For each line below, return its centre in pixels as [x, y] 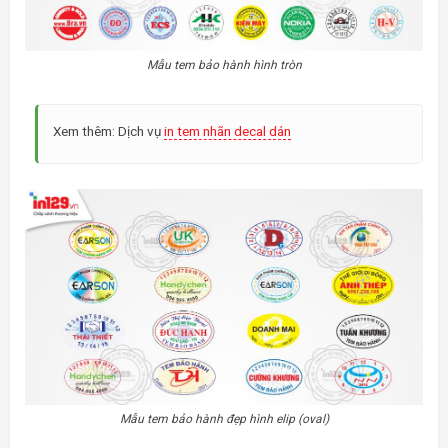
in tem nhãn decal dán [227, 130]
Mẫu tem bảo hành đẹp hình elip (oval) [224, 419]
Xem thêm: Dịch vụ [108, 130]
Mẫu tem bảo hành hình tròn [224, 64]
